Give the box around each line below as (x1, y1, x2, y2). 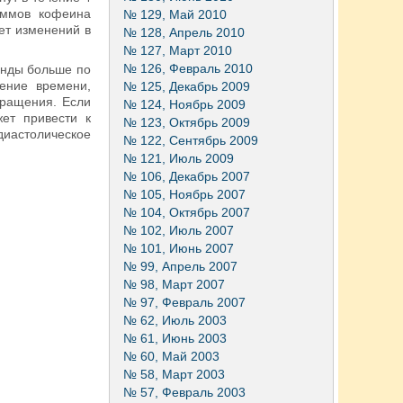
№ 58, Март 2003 (123, 367, 225, 381)
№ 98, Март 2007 (123, 277, 225, 291)
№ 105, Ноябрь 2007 (123, 187, 246, 201)
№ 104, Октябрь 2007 (123, 205, 250, 219)
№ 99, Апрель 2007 (123, 259, 237, 273)
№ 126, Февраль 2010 (123, 61, 253, 76)
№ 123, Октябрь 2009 (123, 115, 250, 130)
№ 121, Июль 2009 (123, 151, 234, 166)
